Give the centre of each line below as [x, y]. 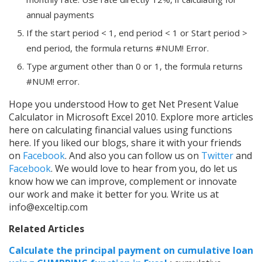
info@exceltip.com [48, 207]
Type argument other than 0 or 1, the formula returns [135, 66]
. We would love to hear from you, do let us [144, 169]
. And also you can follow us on [132, 156]
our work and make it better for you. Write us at [114, 194]
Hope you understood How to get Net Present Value [124, 104]
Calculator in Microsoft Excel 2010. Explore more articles [131, 117]
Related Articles [46, 229]
